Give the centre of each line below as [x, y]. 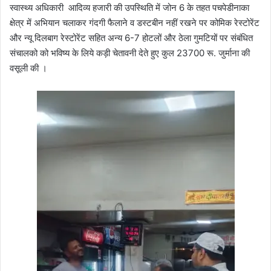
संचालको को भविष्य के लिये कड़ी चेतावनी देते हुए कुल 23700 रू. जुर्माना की [130, 53]
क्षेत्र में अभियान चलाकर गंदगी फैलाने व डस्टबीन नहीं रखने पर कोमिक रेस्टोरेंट [135, 22]
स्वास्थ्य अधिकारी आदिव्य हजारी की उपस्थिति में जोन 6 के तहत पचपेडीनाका [129, 7]
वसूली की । [28, 68]
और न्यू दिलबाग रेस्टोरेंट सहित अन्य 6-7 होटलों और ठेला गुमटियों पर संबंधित [131, 38]
